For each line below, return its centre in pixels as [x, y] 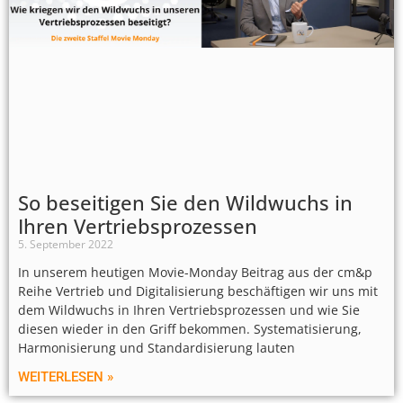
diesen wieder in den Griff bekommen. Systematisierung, [190, 328]
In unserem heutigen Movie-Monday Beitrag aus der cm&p [195, 272]
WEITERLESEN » [66, 376]
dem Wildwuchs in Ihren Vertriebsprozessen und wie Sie [189, 309]
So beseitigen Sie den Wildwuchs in [185, 202]
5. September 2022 [66, 244]
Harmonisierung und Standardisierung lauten [157, 347]
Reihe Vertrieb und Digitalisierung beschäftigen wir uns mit [198, 291]
